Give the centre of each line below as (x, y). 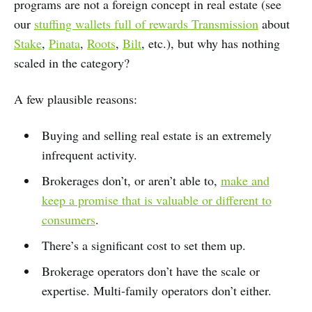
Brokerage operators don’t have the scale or (150, 271)
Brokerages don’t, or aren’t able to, (131, 181)
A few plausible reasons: (76, 99)
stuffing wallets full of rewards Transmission (146, 24)
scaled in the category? (72, 63)
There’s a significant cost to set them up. (143, 245)
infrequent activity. (89, 155)
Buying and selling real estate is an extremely (156, 135)
